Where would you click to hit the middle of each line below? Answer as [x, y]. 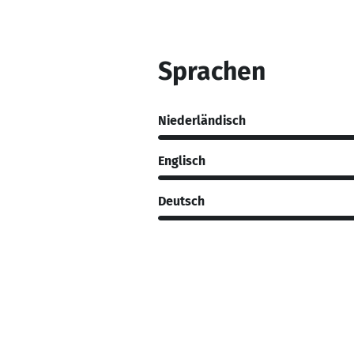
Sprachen [212, 71]
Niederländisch [202, 120]
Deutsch [181, 201]
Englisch [182, 160]
